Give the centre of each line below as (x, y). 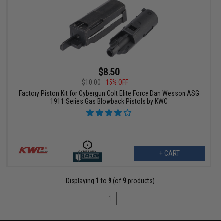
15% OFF (117, 83)
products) (141, 180)
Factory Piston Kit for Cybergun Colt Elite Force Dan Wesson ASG (109, 93)
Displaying (81, 180)
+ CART (169, 154)
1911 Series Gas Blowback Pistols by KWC (109, 101)
